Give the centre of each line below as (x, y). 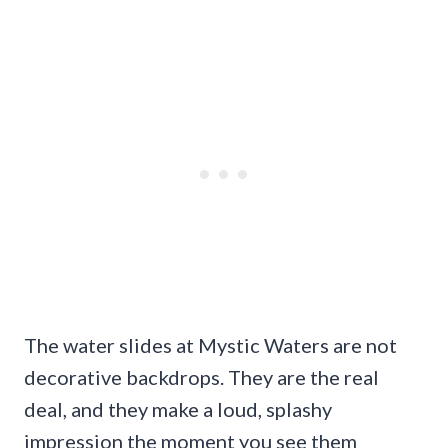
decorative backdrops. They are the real (201, 376)
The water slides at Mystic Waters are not (210, 344)
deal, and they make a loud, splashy (178, 408)
